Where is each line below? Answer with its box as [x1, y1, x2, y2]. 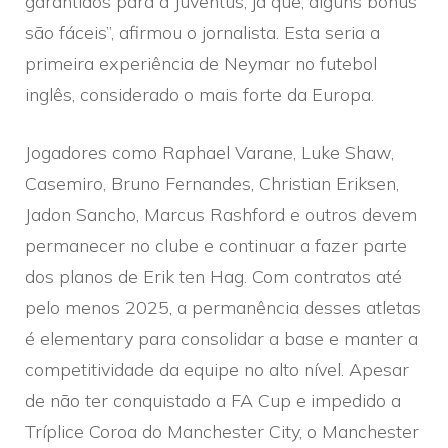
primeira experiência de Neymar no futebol [25, 51, 377, 75]
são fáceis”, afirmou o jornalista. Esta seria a [25, 20, 380, 44]
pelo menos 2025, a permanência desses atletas [25, 295, 421, 319]
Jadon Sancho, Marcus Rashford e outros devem [25, 202, 417, 226]
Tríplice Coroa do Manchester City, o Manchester [25, 419, 419, 443]
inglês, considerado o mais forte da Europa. [25, 82, 374, 106]
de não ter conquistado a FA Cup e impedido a [25, 388, 401, 412]
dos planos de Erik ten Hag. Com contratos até [25, 264, 402, 288]
